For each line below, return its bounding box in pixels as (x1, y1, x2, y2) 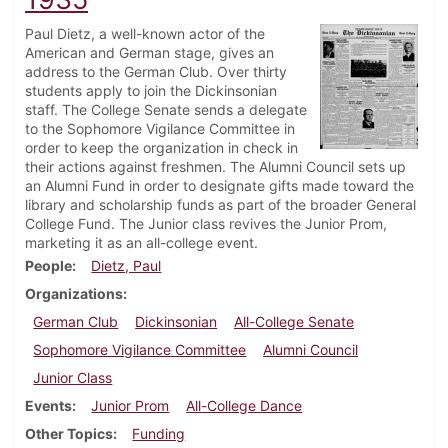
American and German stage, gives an (25, 44, 274, 62)
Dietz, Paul (91, 257, 162, 275)
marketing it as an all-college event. (25, 234, 258, 252)
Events (25, 397, 72, 415)
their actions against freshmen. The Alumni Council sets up (25, 158, 406, 176)
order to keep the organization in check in (25, 139, 298, 157)
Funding (132, 425, 186, 443)
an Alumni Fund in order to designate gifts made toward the (25, 177, 414, 195)
